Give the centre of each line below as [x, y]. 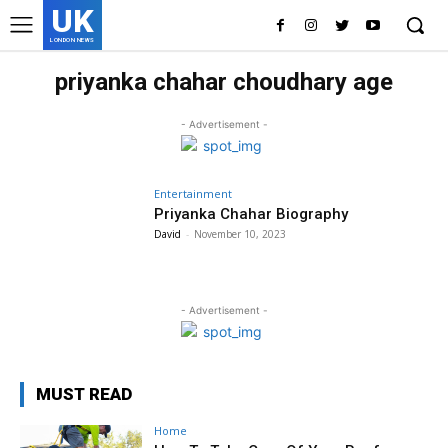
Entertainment [193, 193]
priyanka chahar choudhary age [224, 82]
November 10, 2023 [240, 234]
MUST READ [84, 393]
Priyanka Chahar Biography [251, 214]
